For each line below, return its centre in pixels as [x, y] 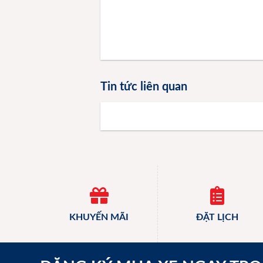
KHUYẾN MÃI [99, 218]
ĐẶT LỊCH [217, 218]
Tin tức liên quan [144, 87]
